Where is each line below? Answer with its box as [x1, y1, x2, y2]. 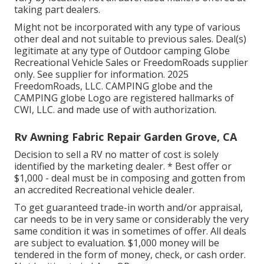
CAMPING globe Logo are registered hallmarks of [14, 91, 234, 104]
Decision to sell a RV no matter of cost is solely [14, 147, 219, 161]
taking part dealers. [14, 2, 100, 16]
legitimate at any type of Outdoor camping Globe [14, 44, 230, 57]
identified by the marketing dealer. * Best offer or [14, 159, 232, 173]
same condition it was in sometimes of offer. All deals [14, 224, 246, 237]
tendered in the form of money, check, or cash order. [14, 247, 246, 261]
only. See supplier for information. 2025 [14, 67, 189, 81]
